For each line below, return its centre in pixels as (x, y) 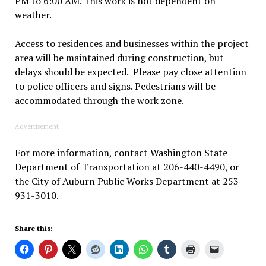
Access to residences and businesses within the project (132, 43)
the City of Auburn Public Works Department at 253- (129, 181)
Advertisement (37, 126)
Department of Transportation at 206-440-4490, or (127, 167)
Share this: (34, 228)
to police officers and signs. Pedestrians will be (115, 86)
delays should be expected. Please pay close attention (130, 72)
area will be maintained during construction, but (119, 57)
